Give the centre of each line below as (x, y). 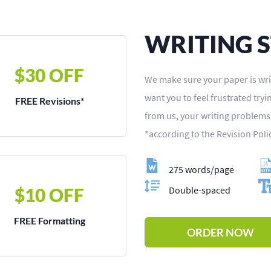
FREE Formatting (49, 220)
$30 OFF (49, 75)
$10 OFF (49, 195)
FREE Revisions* (49, 101)
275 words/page (201, 169)
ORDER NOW (220, 232)
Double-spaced (200, 190)
